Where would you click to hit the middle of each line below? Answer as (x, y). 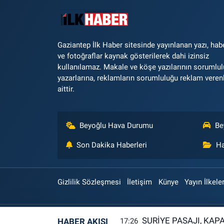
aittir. (66, 89)
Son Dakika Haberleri (112, 145)
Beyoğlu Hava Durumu (116, 126)
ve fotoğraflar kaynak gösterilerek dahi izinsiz (133, 56)
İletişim (140, 182)
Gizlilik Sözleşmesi (89, 182)
